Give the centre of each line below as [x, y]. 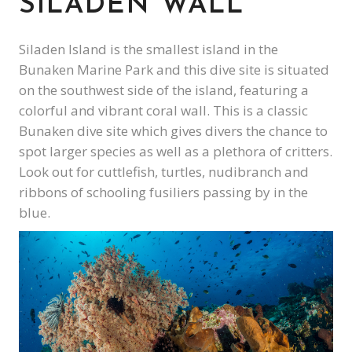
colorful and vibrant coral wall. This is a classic [163, 111]
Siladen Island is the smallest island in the [148, 49]
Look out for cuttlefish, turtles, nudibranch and [164, 172]
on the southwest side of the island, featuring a [164, 90]
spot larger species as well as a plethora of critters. [176, 152]
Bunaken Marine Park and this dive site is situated [174, 70]
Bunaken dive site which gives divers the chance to [173, 131]
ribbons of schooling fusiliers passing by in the [163, 192]
